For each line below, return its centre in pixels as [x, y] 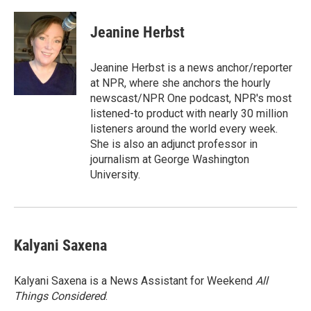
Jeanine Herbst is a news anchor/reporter [191, 67]
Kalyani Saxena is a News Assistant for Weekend [135, 280]
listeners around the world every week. [184, 128]
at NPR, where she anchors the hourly [180, 83]
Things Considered [60, 296]
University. [115, 174]
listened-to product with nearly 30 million [189, 113]
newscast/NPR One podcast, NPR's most [191, 98]
